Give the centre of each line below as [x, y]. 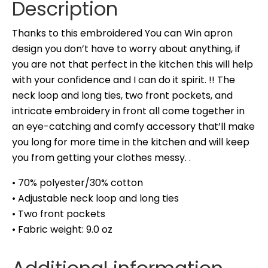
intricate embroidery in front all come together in [128, 111]
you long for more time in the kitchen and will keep [131, 142]
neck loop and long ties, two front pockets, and [122, 96]
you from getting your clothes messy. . [101, 158]
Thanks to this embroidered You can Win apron [122, 33]
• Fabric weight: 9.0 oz [62, 230]
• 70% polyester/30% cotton [77, 183]
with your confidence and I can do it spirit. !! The [124, 80]
